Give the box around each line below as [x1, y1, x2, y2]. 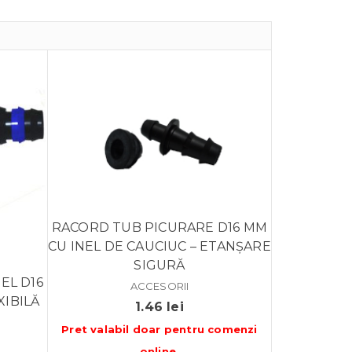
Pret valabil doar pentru [61, 322, 208, 335]
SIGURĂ [134, 257, 185, 273]
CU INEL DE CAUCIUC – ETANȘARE [48, 238, 271, 254]
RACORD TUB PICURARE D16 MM [51, 219, 268, 235]
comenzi [207, 322, 258, 335]
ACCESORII [130, 279, 189, 292]
